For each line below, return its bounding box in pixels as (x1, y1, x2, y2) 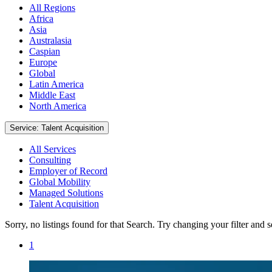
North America (29, 100, 86, 111)
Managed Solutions (29, 187, 103, 198)
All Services (29, 143, 76, 154)
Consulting (29, 154, 71, 165)
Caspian (29, 46, 60, 56)
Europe (29, 56, 57, 67)
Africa (29, 13, 53, 24)
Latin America (29, 78, 84, 89)
